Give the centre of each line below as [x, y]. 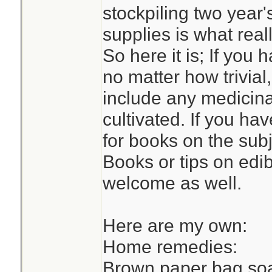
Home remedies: [170, 246]
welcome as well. [172, 183]
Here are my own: [175, 225]
